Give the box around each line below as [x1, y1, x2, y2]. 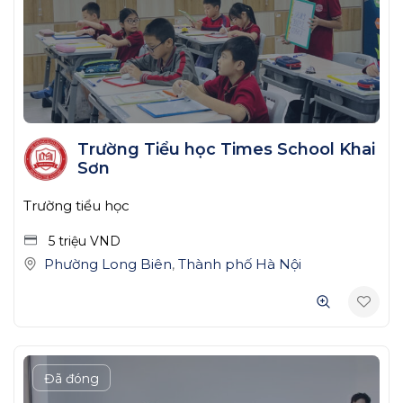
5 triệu [49, 233, 90, 250]
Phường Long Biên [44, 255, 172, 273]
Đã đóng [44, 371, 99, 388]
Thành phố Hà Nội [178, 255, 301, 273]
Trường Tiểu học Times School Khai [76, 139, 375, 159]
